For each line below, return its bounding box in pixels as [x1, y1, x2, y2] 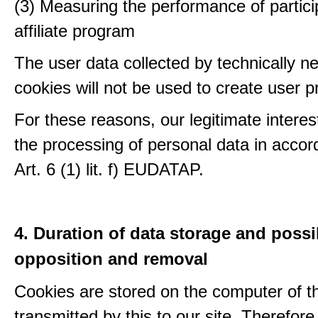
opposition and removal [14, 249, 208, 268]
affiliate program [14, 21, 135, 40]
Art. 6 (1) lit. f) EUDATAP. [14, 160, 204, 179]
